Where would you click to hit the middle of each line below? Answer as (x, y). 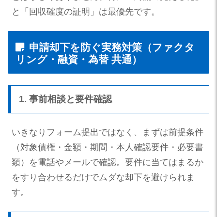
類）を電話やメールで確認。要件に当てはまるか (108, 163)
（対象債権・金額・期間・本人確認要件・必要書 (108, 147)
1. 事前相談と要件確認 (65, 99)
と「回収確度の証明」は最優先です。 (86, 11)
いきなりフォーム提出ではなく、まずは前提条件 (108, 132)
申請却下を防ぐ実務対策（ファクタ (112, 47)
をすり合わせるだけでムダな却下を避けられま (103, 178)
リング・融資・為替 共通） (79, 59)
